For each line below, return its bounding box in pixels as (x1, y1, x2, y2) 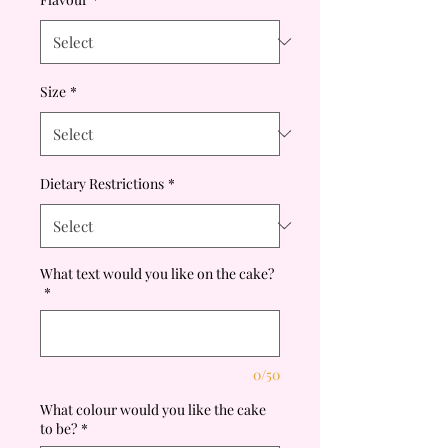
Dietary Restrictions (40, 173, 164, 193)
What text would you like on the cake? (40, 263, 274, 283)
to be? (40, 418, 77, 438)
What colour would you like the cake (40, 399, 266, 419)
